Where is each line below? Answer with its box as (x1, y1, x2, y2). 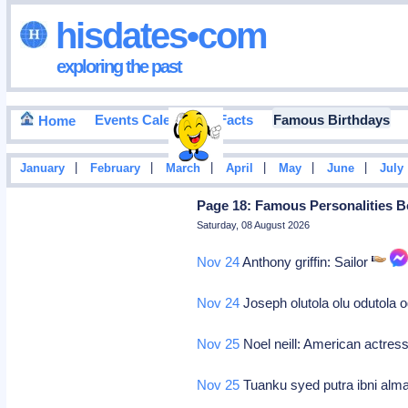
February (89, 162, 140, 176)
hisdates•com (46, 15, 267, 56)
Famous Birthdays (272, 112, 390, 128)
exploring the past (56, 56, 181, 76)
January (19, 162, 65, 176)
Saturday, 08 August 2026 (197, 219, 311, 230)
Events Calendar (94, 112, 199, 128)
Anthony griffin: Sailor (240, 254, 372, 270)
